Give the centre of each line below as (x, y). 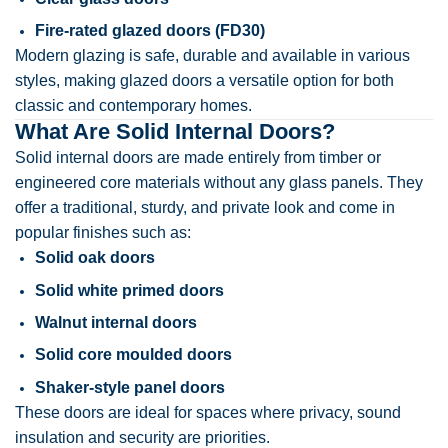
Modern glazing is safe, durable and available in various (212, 56)
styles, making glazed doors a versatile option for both (204, 81)
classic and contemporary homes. (133, 106)
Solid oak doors (95, 258)
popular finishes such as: (103, 233)
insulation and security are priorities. (142, 437)
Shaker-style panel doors (130, 387)
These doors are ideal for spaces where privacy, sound (208, 412)
